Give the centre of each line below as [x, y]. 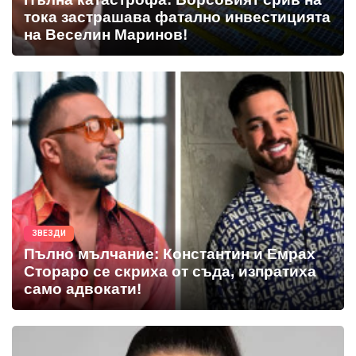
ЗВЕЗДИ [49, 234]
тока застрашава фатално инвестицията [177, 17]
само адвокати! [83, 289]
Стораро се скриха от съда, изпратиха [170, 272]
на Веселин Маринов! [106, 35]
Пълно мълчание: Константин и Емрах [170, 254]
